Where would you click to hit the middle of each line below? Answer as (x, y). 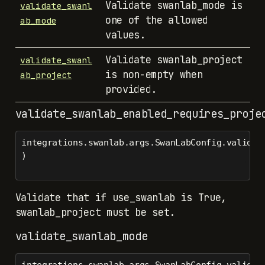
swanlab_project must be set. (95, 212)
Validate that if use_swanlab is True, (121, 197)
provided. (131, 90)
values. (125, 35)
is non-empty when (154, 75)
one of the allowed (157, 20)
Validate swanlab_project (174, 60)
